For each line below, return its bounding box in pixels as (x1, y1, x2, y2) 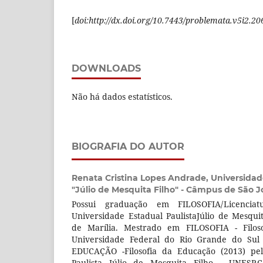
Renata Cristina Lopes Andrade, (72, 173, 211, 183)
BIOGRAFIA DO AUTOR (72, 141, 184, 152)
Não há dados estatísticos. (72, 91, 173, 102)
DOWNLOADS (72, 63, 141, 74)
